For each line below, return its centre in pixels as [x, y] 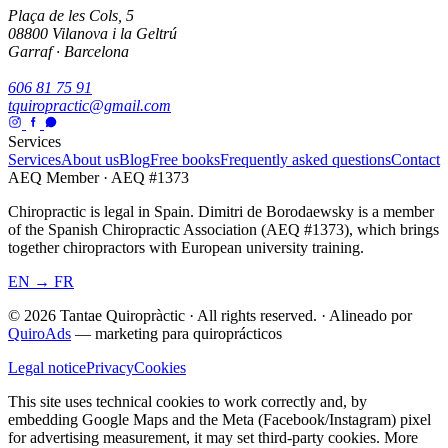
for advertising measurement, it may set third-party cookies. [196, 437]
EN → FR [41, 281]
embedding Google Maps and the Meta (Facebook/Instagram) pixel [219, 419]
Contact [415, 159]
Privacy [110, 367]
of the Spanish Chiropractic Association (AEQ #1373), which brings [223, 229]
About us [90, 159]
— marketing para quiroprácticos [178, 333]
